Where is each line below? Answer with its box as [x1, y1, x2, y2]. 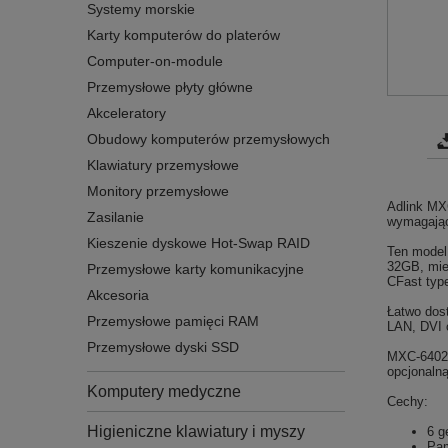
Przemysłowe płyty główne [87, 80, 253, 95]
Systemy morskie [87, 2, 195, 17]
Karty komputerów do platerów [87, 28, 280, 43]
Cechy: [387, 394, 428, 409]
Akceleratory [87, 106, 166, 121]
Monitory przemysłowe [87, 184, 229, 199]
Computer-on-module [87, 54, 223, 69]
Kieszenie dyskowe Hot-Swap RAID [87, 236, 310, 251]
